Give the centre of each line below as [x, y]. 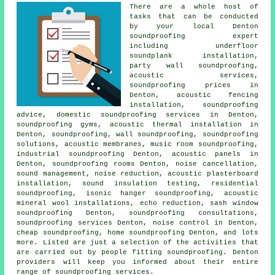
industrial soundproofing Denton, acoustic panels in [137, 154]
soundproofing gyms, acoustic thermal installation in [137, 124]
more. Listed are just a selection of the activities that [137, 242]
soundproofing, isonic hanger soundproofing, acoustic [137, 193]
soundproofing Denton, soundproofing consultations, [137, 213]
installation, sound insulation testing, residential [137, 183]
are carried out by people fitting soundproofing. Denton [137, 252]
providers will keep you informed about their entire [137, 262]
